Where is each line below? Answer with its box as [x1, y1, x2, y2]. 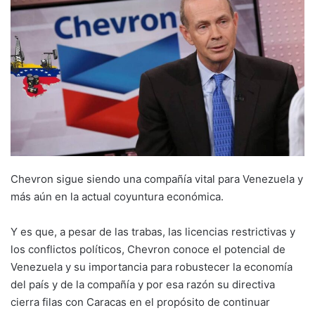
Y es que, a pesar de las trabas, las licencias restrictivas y [11, 225, 295, 239]
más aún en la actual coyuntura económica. [11, 190, 224, 204]
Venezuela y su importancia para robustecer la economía [11, 260, 292, 274]
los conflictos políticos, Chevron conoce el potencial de [11, 243, 285, 257]
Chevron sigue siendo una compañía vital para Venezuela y [11, 172, 303, 186]
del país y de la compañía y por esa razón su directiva [11, 278, 275, 292]
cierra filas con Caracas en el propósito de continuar [11, 295, 270, 309]
